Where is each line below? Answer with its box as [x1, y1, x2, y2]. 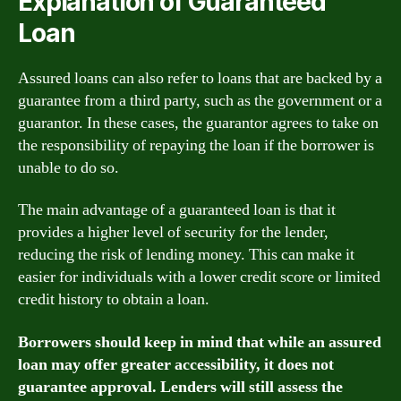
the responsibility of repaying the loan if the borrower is [18, 134, 374, 156]
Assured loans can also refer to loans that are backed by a [18, 67, 382, 89]
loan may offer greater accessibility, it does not [18, 354, 334, 375]
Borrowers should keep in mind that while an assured [18, 331, 381, 353]
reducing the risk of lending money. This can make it [18, 244, 354, 265]
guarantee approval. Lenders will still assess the [18, 376, 343, 397]
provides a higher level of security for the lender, [18, 222, 328, 243]
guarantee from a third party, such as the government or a [18, 90, 382, 111]
